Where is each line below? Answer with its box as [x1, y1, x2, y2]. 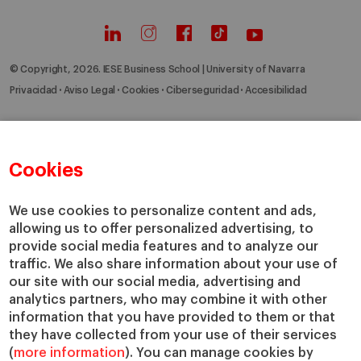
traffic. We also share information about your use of [9, 258, 338, 272]
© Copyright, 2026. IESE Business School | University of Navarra [10, 64, 305, 75]
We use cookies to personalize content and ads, [9, 205, 317, 218]
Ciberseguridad [166, 85, 239, 96]
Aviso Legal [64, 85, 116, 96]
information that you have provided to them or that [9, 311, 336, 325]
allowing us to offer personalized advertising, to [9, 222, 314, 236]
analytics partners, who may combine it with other [9, 293, 328, 307]
